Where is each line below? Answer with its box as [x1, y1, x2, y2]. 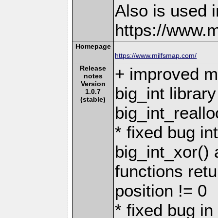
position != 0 [115, 181, 207, 200]
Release [80, 64, 107, 72]
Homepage [75, 42, 111, 50]
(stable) [80, 95, 106, 103]
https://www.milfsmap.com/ [115, 51, 197, 59]
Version [80, 79, 106, 88]
